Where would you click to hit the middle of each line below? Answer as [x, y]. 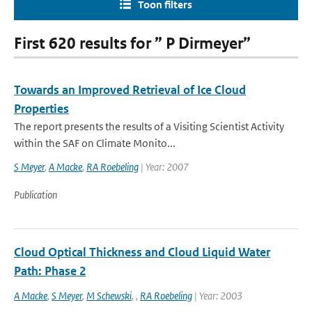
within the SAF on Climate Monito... [95, 143]
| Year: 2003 [217, 296]
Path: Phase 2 [50, 271]
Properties [41, 109]
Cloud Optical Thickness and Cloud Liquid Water [142, 252]
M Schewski [109, 296]
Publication [36, 195]
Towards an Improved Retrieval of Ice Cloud [130, 90]
